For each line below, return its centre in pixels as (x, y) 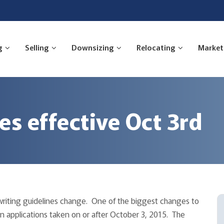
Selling (37, 47)
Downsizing (93, 47)
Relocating (156, 47)
